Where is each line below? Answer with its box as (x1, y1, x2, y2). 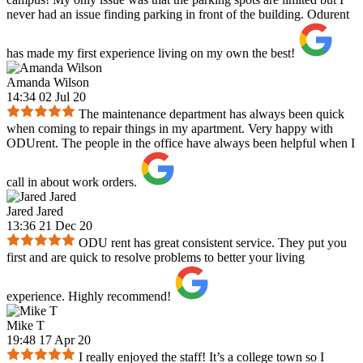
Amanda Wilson (6, 75, 89, 90)
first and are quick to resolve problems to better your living (6, 250, 305, 265)
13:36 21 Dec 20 (6, 219, 92, 233)
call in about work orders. (6, 175, 137, 190)
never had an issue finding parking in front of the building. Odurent (6, 7, 349, 22)
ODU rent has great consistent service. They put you (79, 236, 347, 250)
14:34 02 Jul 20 (6, 90, 86, 105)
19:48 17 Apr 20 (6, 333, 91, 348)
